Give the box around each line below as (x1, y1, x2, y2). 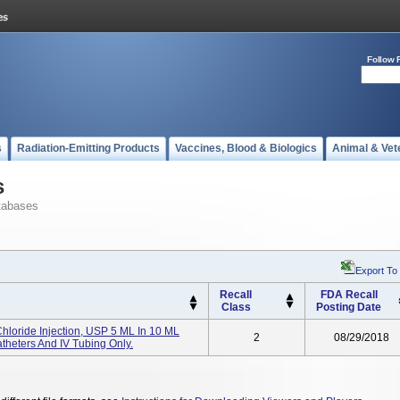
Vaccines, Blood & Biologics (175, 142, 317, 154)
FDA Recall (320, 288, 378, 301)
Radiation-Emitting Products (17, 142, 160, 154)
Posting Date (316, 301, 381, 313)
